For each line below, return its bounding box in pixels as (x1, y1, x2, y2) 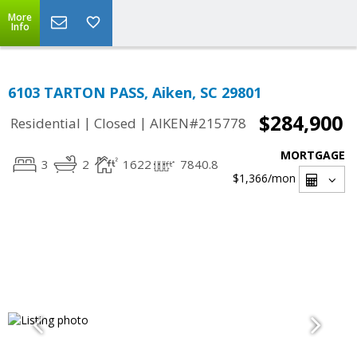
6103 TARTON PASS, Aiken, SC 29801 (8, 83, 261, 102)
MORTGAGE (280, 147, 345, 163)
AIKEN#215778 (150, 114, 246, 133)
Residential (10, 114, 80, 133)
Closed (94, 114, 136, 133)
